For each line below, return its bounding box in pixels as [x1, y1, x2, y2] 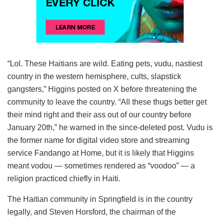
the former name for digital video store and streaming [7, 136, 190, 144]
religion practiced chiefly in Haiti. [7, 174, 120, 183]
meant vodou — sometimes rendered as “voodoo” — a [7, 161, 195, 170]
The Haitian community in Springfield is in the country [7, 194, 192, 203]
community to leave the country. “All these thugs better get [7, 97, 207, 106]
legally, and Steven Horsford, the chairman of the [7, 207, 176, 216]
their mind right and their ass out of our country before [7, 110, 192, 119]
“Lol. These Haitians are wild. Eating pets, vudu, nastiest [7, 59, 202, 68]
